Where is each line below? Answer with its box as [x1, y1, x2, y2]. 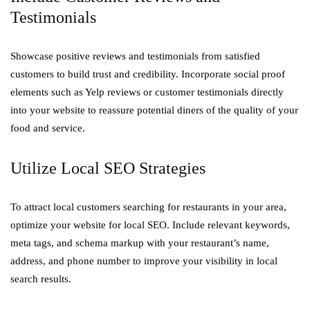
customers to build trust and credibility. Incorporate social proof [10, 69, 285, 80]
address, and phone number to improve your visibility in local [10, 255, 277, 266]
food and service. [10, 122, 85, 134]
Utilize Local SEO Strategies [10, 159, 206, 177]
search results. [10, 273, 71, 284]
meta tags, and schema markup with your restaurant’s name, [10, 237, 269, 248]
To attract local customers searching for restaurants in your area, [10, 201, 286, 212]
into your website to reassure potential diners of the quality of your [10, 104, 298, 116]
